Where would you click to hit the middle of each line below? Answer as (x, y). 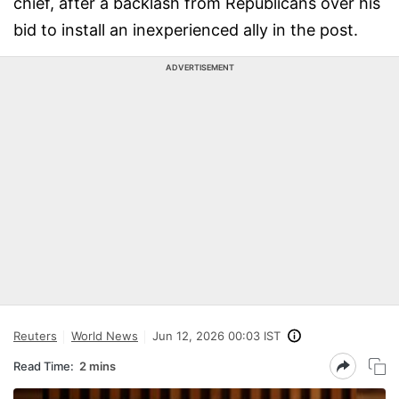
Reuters (35, 336)
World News (105, 336)
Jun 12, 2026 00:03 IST (216, 336)
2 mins (98, 366)
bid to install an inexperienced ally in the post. (186, 30)
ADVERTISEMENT (199, 67)
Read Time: (44, 366)
